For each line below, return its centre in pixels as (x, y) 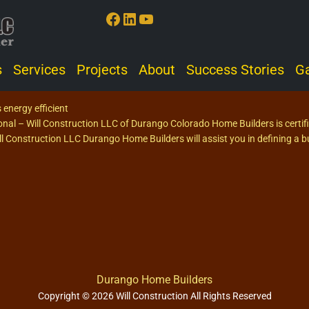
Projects (102, 70)
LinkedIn (152, 18)
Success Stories (236, 70)
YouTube (169, 18)
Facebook (140, 18)
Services (40, 70)
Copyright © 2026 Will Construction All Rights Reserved (154, 296)
